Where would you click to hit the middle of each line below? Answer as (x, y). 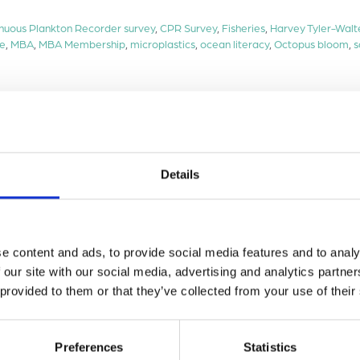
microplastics (163, 43)
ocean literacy (235, 43)
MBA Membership (82, 43)
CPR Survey (188, 27)
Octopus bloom (311, 43)
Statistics (270, 347)
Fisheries (243, 27)
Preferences (89, 347)
